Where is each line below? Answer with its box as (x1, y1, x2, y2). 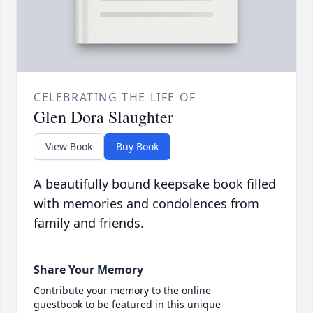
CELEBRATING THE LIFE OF (34, 89, 196, 105)
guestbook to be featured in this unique (34, 297, 221, 311)
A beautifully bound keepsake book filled (34, 175, 276, 192)
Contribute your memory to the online (34, 283, 211, 297)
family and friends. (34, 214, 144, 231)
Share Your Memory (34, 261, 143, 277)
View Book (45, 139, 92, 153)
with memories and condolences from (34, 194, 259, 212)
